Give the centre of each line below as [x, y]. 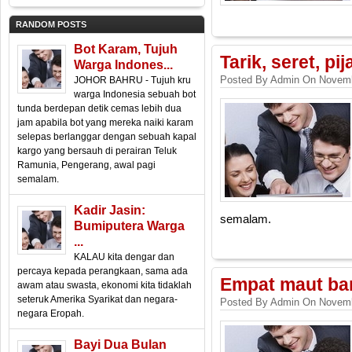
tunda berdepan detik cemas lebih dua [99, 108]
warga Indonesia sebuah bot [135, 94]
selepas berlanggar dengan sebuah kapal [107, 137]
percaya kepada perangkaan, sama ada [103, 271]
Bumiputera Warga [129, 226]
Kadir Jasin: [110, 210]
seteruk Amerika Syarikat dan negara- [97, 299]
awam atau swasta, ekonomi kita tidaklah [104, 285]
